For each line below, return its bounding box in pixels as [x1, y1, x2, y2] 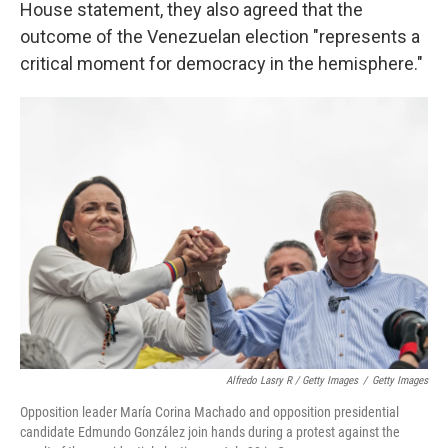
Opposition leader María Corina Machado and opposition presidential [20, 404, 399, 420]
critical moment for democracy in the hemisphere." [20, 53, 423, 74]
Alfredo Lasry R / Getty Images [226, 374, 358, 387]
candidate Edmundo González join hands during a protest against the [20, 424, 400, 440]
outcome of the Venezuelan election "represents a [20, 26, 420, 47]
